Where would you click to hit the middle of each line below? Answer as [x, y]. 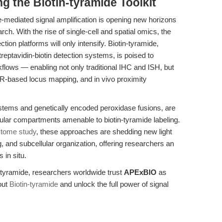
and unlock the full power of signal [113, 184]
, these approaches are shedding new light [104, 132]
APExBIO [140, 172]
